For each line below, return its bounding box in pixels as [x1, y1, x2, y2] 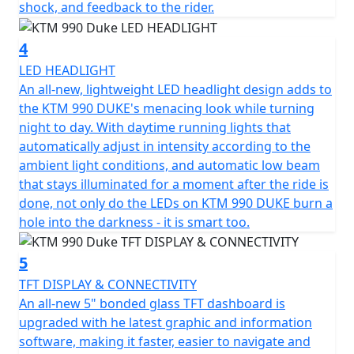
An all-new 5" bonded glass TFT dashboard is [19, 295, 285, 313]
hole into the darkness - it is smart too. [19, 213, 250, 231]
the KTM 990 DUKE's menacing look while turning [19, 99, 314, 117]
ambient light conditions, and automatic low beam [19, 156, 320, 174]
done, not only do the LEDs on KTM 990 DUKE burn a [19, 194, 333, 212]
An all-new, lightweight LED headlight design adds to [19, 80, 332, 98]
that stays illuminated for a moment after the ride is [19, 175, 329, 193]
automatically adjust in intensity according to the [19, 137, 311, 155]
